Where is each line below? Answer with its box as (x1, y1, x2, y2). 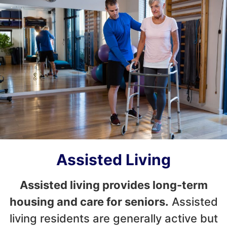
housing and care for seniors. (9, 195, 169, 208)
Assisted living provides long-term (19, 178, 208, 192)
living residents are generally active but (9, 211, 218, 225)
